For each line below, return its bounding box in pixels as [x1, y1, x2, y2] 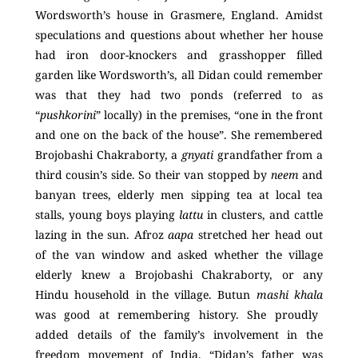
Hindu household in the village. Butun [35, 287, 257, 303]
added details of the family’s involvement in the [35, 327, 323, 343]
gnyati [181, 147, 213, 163]
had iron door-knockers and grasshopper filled [35, 47, 323, 63]
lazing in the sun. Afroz [35, 227, 169, 243]
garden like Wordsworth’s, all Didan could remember [35, 67, 323, 83]
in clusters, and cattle [203, 207, 323, 223]
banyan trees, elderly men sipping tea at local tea [35, 187, 323, 203]
